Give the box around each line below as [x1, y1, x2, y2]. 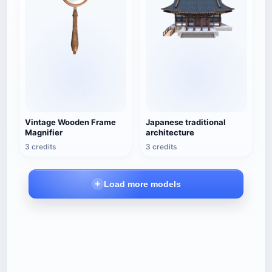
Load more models [103, 179, 181, 189]
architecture [146, 127, 194, 137]
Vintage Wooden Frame [25, 117, 116, 127]
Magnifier [25, 127, 63, 137]
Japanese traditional [146, 117, 226, 127]
